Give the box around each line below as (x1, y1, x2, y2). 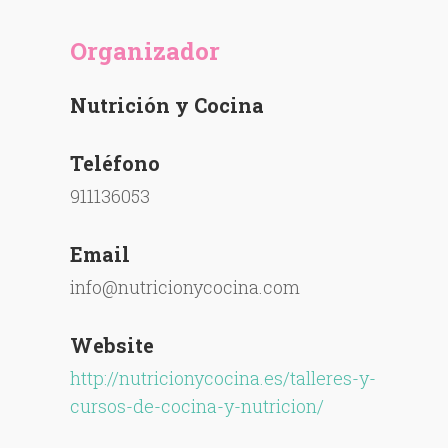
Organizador (70, 35, 221, 67)
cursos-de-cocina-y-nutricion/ (70, 394, 325, 418)
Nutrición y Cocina (70, 92, 265, 118)
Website (70, 332, 155, 358)
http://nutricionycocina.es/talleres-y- (70, 366, 377, 390)
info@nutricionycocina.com (70, 275, 301, 299)
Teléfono (70, 150, 161, 176)
